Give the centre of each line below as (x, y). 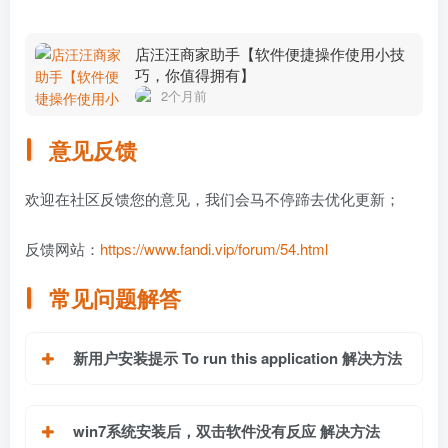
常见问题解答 (115, 298)
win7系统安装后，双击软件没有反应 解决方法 (226, 431)
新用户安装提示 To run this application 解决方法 (237, 358)
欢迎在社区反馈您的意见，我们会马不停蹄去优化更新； (212, 198)
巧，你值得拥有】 (195, 74)
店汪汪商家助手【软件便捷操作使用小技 (270, 53)
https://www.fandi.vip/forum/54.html (214, 248)
